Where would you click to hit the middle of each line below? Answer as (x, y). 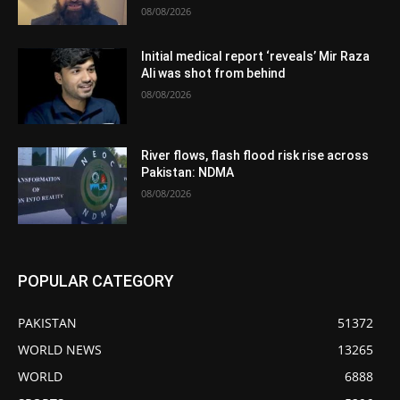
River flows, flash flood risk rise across (255, 156)
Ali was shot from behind (214, 73)
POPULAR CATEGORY (96, 281)
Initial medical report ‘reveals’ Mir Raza (256, 56)
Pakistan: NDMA (188, 173)
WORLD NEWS (60, 350)
